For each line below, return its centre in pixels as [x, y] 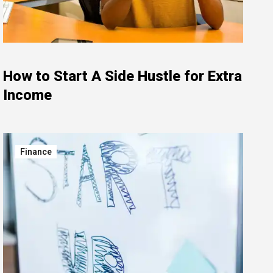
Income [27, 95]
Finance [36, 152]
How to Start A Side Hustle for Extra [122, 76]
